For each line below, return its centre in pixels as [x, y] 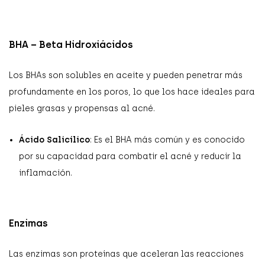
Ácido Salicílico [54, 140]
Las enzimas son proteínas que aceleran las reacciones [126, 254]
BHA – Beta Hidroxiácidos [71, 44]
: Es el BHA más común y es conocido [167, 140]
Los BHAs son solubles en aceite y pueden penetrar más [126, 75]
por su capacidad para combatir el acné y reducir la [130, 156]
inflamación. [46, 173]
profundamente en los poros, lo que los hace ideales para [132, 92]
